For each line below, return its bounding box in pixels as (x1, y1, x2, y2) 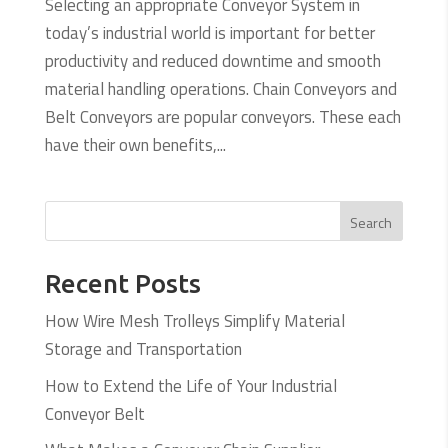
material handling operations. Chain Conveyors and (44, 76, 397, 103)
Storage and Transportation (44, 336, 242, 363)
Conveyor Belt (44, 400, 145, 427)
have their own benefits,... (44, 132, 226, 159)
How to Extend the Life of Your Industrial (44, 372, 337, 399)
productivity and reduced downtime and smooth (44, 48, 381, 75)
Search (350, 211, 393, 233)
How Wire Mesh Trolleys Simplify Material (44, 308, 345, 335)
